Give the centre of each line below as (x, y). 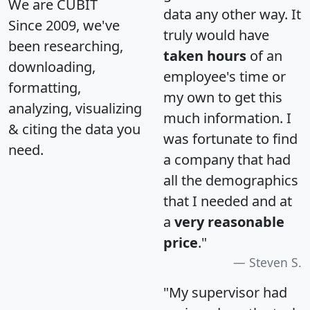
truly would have (216, 35)
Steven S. (275, 263)
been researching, (66, 46)
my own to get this (223, 98)
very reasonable (229, 222)
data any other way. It (232, 15)
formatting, (45, 88)
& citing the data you (74, 129)
